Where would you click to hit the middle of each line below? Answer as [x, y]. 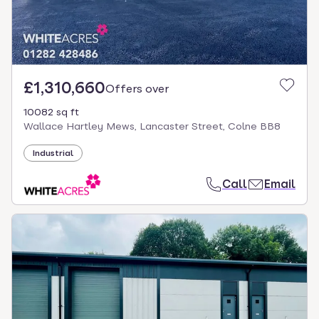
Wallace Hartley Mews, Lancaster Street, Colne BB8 [152, 126]
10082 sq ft [51, 111]
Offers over [137, 88]
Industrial [53, 153]
